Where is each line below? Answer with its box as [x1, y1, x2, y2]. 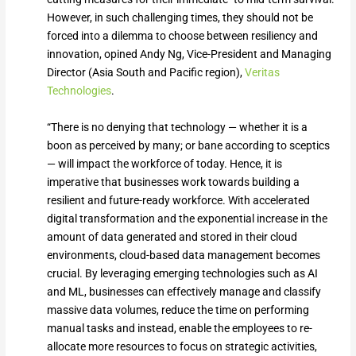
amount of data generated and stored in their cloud [46, 230, 297, 243]
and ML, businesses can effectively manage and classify [46, 284, 321, 298]
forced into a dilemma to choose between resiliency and [46, 29, 318, 43]
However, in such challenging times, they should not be [46, 11, 313, 25]
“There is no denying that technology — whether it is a [46, 120, 308, 133]
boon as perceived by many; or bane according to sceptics [46, 138, 330, 152]
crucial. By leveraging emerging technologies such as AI [46, 266, 318, 280]
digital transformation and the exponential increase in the [46, 211, 327, 225]
